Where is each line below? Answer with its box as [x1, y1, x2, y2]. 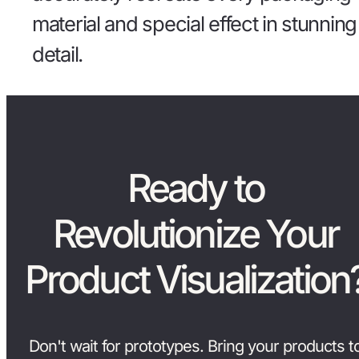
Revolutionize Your [53, 210, 338, 258]
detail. [32, 41, 83, 67]
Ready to [127, 164, 264, 212]
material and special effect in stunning [32, 10, 357, 36]
